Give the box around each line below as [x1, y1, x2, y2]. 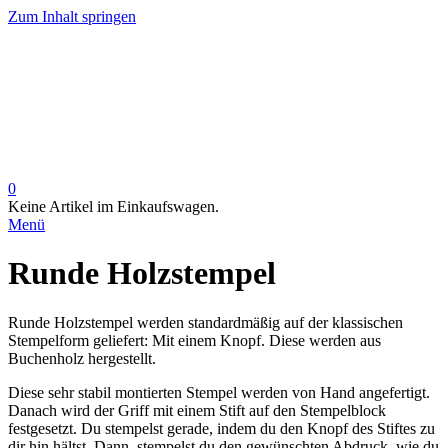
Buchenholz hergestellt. [8, 349, 156, 367]
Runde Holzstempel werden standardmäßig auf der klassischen [8, 313, 403, 331]
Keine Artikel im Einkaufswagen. [8, 198, 219, 215]
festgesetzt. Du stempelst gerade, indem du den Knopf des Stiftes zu [8, 419, 435, 437]
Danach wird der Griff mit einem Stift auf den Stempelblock [8, 401, 386, 419]
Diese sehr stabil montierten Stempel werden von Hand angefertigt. [8, 383, 430, 401]
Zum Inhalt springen [8, 8, 136, 25]
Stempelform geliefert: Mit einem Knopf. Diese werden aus [8, 331, 381, 349]
